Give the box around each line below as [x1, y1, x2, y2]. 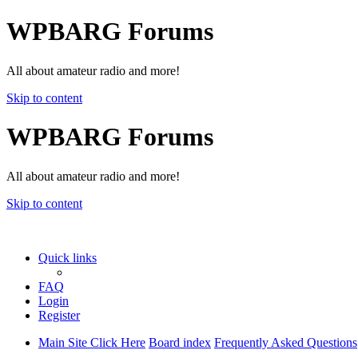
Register [38, 308, 80, 322]
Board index [149, 335, 211, 349]
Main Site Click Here [38, 335, 145, 349]
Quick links [38, 250, 97, 265]
